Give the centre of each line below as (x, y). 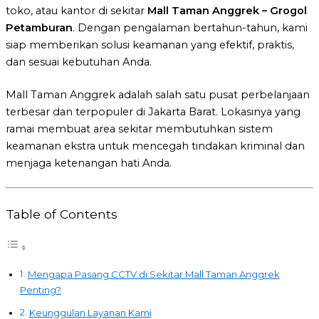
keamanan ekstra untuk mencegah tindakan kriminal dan (155, 146)
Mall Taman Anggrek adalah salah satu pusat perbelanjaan (158, 95)
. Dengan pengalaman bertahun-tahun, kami (190, 28)
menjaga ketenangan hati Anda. (89, 163)
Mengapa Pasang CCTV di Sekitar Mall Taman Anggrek (153, 274)
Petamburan (39, 28)
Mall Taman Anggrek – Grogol (227, 11)
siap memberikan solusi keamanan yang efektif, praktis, (150, 45)
